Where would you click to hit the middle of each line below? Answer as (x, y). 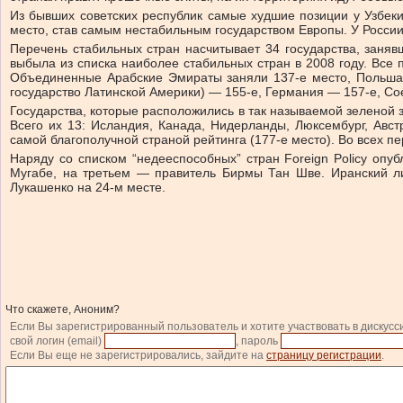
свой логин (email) (57, 341)
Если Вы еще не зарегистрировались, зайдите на (138, 355)
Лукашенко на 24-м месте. (88, 187)
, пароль (258, 341)
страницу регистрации (324, 355)
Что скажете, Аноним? (63, 309)
